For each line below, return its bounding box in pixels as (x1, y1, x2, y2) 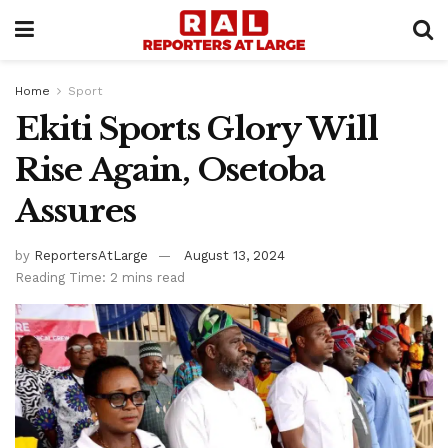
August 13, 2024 (184, 247, 285, 263)
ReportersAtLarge (34, 247, 148, 263)
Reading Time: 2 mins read (15, 269, 185, 285)
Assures (15, 191, 137, 231)
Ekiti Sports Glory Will (15, 109, 378, 149)
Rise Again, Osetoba (15, 150, 325, 190)
